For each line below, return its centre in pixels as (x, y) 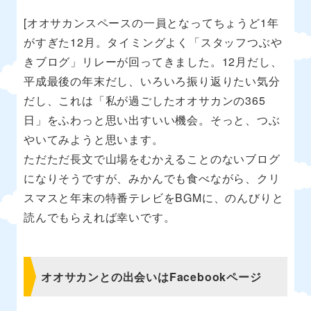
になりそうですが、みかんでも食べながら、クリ (152, 178)
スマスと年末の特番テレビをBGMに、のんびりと (154, 197)
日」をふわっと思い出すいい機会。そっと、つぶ (152, 119)
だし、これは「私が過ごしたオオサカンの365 (145, 100)
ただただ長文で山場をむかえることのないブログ (152, 158)
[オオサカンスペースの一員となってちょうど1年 (151, 22)
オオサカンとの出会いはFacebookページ (151, 276)
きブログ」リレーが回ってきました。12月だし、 (153, 61)
